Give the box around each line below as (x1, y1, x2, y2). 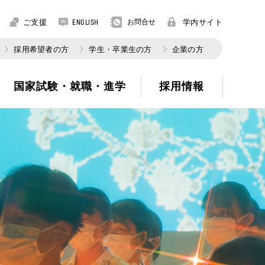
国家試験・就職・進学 (14, 79, 127, 93)
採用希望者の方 (14, 44, 69, 54)
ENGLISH (72, 17, 99, 27)
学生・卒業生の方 (89, 44, 152, 54)
